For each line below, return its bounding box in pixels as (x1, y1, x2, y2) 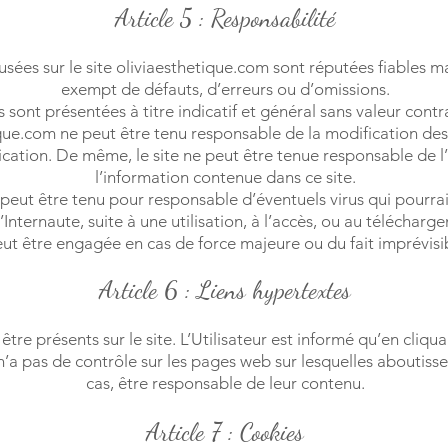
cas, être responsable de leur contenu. (85, 373, 365, 393)
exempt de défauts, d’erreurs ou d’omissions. (60, 79, 390, 99)
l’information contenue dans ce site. (94, 167, 356, 187)
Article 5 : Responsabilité (115, 3, 335, 33)
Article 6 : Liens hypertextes (99, 275, 351, 305)
